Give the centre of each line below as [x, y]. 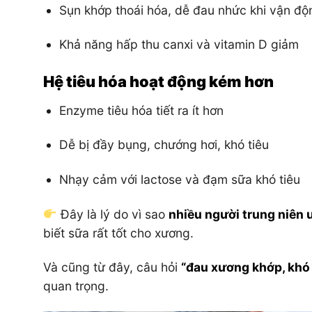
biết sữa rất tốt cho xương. [118, 233]
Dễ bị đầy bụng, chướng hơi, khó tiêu [164, 145]
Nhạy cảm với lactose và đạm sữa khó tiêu [179, 180]
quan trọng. [76, 286]
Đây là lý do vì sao [112, 214]
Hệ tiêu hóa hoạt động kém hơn [158, 81]
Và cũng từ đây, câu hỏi [112, 267]
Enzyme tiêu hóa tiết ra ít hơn [141, 110]
